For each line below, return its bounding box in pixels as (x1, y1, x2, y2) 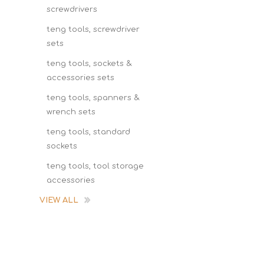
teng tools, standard (47, 128, 130, 136)
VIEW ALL (39, 196, 78, 204)
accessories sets (47, 74, 114, 82)
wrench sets (47, 108, 95, 116)
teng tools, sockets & (47, 60, 132, 68)
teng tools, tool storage (47, 162, 144, 170)
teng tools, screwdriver (47, 25, 140, 34)
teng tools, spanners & (47, 94, 140, 102)
